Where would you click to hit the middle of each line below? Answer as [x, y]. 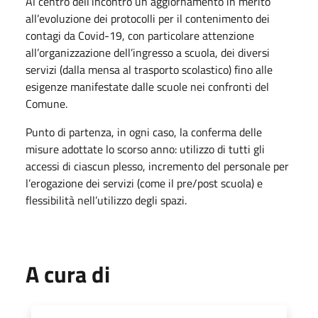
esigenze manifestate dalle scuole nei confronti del [147, 86]
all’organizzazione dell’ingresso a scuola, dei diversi [148, 52]
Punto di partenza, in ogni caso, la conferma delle [144, 132]
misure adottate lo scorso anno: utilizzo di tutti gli [145, 149]
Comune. [46, 103]
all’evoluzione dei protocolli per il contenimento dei [148, 18]
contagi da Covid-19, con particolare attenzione [140, 35]
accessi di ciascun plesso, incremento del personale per [157, 166]
